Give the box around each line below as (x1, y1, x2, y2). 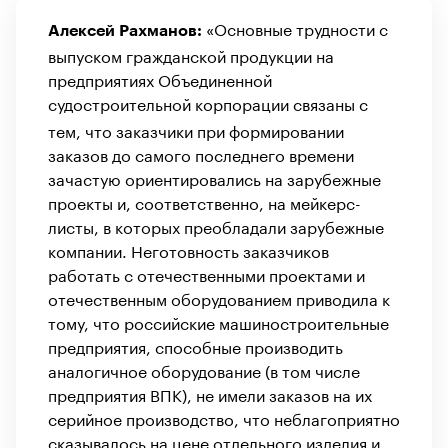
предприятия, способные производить (48, 332, 343, 358)
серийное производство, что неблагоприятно (48, 404, 400, 430)
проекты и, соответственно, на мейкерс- (48, 188, 361, 214)
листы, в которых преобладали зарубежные (48, 212, 384, 238)
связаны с (293, 89, 368, 115)
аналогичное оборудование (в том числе (48, 356, 360, 382)
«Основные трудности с (206, 14, 388, 40)
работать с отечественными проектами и (48, 260, 365, 286)
